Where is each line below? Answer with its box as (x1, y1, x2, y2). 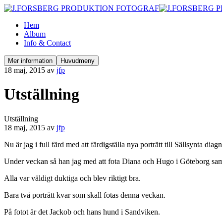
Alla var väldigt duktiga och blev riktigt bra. (4, 173, 141, 182)
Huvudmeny (60, 57, 95, 64)
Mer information (8, 57, 53, 64)
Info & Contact (24, 39, 71, 47)
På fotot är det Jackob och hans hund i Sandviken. (4, 207, 160, 216)
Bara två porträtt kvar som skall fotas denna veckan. (4, 190, 166, 199)
